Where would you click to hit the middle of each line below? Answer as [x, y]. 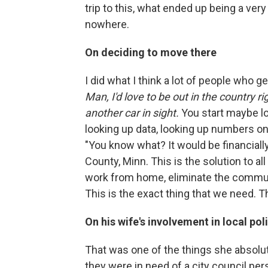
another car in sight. [132, 112]
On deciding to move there [151, 52]
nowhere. [107, 24]
